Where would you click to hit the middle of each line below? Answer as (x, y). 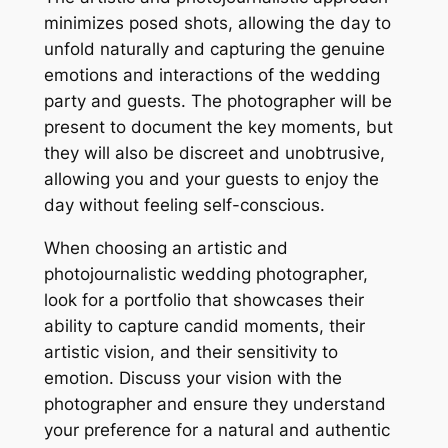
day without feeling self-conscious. (184, 204)
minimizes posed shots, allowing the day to (217, 22)
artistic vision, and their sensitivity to (190, 351)
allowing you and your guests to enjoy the (211, 178)
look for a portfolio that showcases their (203, 299)
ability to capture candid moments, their (204, 325)
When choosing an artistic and (165, 247)
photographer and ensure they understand (214, 403)
